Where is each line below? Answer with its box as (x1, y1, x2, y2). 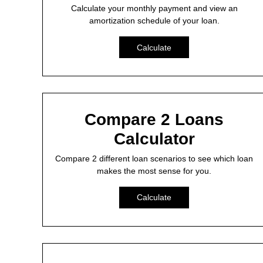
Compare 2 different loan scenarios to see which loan (55, 153, 254, 163)
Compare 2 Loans (85, 110, 224, 129)
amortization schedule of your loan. (89, 16, 220, 26)
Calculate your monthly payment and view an (70, 4, 238, 14)
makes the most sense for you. (97, 166, 212, 176)
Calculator (113, 129, 195, 148)
